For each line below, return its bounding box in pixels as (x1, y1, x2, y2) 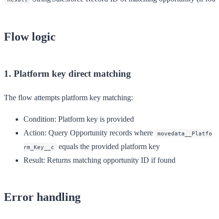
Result (23, 155, 43, 164)
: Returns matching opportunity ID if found (43, 155, 175, 164)
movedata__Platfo (157, 130, 212, 137)
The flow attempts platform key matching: (4, 93, 133, 102)
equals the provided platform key (57, 142, 160, 151)
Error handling (4, 190, 81, 203)
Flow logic (4, 30, 56, 43)
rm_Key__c (23, 143, 54, 151)
